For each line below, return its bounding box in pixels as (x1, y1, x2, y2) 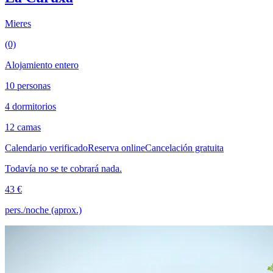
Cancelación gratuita (145, 142, 224, 153)
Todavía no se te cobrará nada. (5, 163, 122, 174)
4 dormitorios (5, 101, 56, 112)
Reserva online (88, 142, 145, 153)
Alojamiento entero (5, 59, 79, 70)
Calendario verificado (5, 142, 88, 153)
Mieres (5, 18, 31, 29)
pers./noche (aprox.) (5, 204, 82, 215)
